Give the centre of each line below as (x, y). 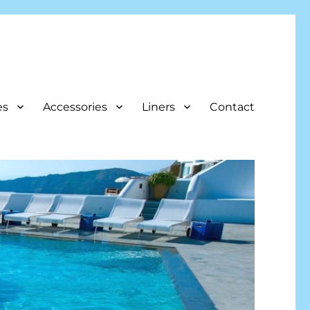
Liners (158, 107)
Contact (232, 107)
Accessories (75, 107)
